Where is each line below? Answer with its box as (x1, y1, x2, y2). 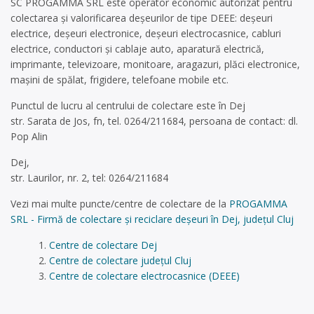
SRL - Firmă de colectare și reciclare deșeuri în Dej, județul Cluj (11, 212, 294, 226)
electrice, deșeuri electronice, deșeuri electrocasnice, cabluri (11, 27, 281, 40)
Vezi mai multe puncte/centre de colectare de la (11, 197, 229, 210)
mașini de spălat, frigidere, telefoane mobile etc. (11, 73, 228, 86)
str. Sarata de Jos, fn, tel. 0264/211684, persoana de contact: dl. (11, 114, 298, 128)
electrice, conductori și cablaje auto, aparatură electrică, (11, 42, 264, 55)
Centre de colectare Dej (48, 238, 157, 252)
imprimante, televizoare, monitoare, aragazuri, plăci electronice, (11, 57, 300, 71)
